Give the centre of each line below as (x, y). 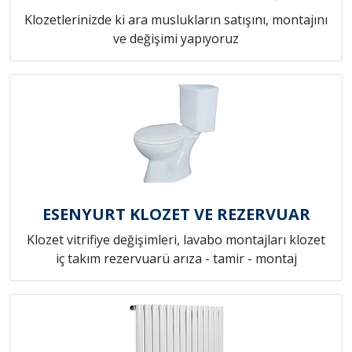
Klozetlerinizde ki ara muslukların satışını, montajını (176, 20)
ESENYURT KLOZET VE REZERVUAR (176, 214)
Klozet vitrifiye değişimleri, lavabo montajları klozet (176, 240)
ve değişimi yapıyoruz (176, 39)
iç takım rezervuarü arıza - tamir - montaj (176, 259)
